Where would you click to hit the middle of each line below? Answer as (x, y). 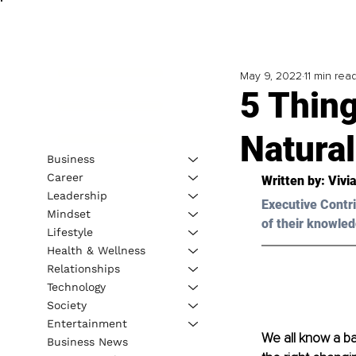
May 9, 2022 (271, 76)
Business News (87, 341)
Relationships (83, 268)
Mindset (68, 213)
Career (65, 177)
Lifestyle (70, 232)
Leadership (77, 195)
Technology (76, 286)
